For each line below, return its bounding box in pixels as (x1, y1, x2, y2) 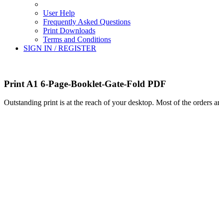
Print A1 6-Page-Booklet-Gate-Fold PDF (4, 78, 166, 89)
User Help (43, 9, 75, 17)
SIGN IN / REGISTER (23, 44, 96, 52)
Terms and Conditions (43, 35, 111, 44)
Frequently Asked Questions (43, 18, 131, 26)
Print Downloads (43, 26, 95, 35)
